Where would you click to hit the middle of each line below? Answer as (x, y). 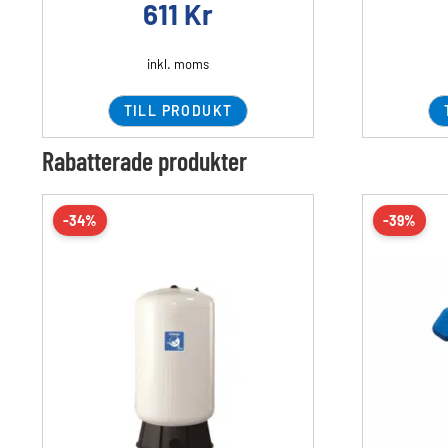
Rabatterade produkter (144, 161)
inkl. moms (178, 64)
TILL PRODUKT (178, 111)
